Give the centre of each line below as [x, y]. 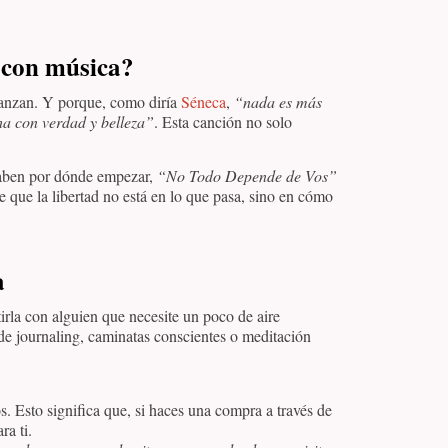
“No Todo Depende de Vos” [247, 176]
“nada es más [278, 101]
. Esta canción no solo [223, 121]
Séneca [203, 101]
